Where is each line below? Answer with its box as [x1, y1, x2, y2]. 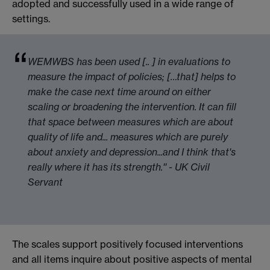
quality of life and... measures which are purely [27, 130, 228, 143]
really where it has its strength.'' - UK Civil [27, 160, 210, 173]
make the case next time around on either [27, 85, 211, 98]
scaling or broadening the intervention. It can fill [27, 100, 236, 113]
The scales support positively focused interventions [12, 237, 243, 250]
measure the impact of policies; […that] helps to [27, 70, 236, 83]
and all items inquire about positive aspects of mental [12, 253, 252, 265]
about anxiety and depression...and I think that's [27, 145, 236, 158]
